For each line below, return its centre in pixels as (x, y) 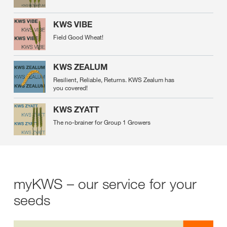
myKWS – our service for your (105, 184)
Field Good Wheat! (78, 37)
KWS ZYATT (76, 109)
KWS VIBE (73, 24)
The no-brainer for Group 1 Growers (102, 122)
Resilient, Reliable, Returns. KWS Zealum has (114, 80)
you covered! (70, 88)
